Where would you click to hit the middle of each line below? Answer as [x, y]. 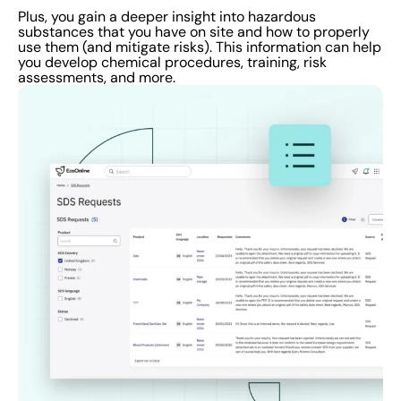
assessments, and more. [97, 78]
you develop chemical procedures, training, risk [172, 63]
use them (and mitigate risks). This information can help [200, 47]
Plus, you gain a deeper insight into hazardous [167, 17]
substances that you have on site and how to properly [194, 32]
